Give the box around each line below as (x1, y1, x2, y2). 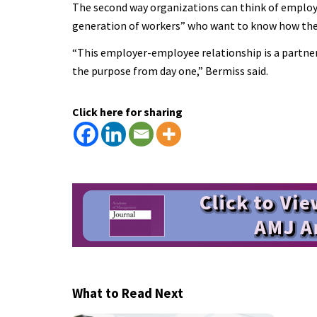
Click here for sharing (72, 104, 183, 119)
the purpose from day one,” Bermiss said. (72, 63, 268, 78)
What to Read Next (72, 284, 183, 301)
